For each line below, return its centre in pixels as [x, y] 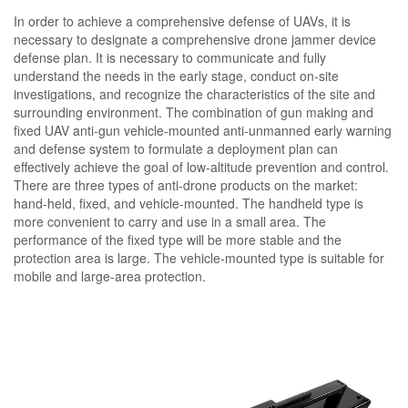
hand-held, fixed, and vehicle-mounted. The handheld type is [189, 203]
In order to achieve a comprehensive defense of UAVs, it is [182, 20]
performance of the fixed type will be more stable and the [178, 239]
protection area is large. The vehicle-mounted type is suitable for [199, 257]
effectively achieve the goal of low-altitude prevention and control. [201, 166]
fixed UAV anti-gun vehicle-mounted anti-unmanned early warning [203, 130]
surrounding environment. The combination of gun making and [194, 112]
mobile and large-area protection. [110, 275]
